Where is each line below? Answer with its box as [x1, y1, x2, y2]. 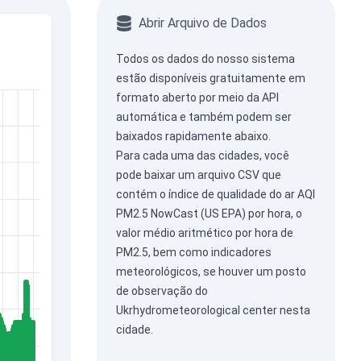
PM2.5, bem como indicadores [115, 246, 272, 259]
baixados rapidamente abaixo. [115, 130, 271, 143]
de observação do [115, 284, 208, 297]
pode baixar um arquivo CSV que [115, 168, 281, 181]
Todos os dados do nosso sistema [115, 52, 295, 65]
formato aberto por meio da [115, 91, 262, 104]
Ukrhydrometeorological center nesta [115, 304, 310, 317]
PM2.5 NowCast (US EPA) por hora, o [115, 207, 302, 220]
